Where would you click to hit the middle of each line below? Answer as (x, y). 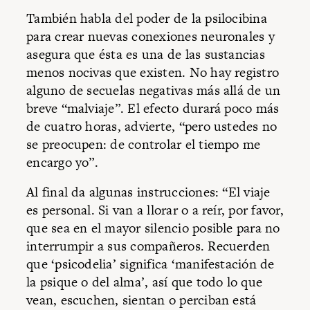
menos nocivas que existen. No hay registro (153, 72)
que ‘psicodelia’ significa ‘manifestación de (151, 264)
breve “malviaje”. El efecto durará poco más (153, 108)
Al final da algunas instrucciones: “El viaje (148, 192)
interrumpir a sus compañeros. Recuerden (148, 246)
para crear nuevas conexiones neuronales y (151, 36)
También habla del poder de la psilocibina (147, 18)
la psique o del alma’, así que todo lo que (145, 282)
